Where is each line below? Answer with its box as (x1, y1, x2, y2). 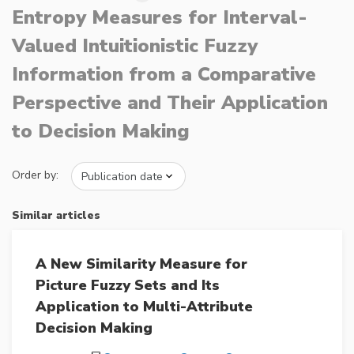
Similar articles (12, 208, 100, 224)
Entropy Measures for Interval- (12, 5, 307, 31)
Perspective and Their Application (12, 90, 328, 116)
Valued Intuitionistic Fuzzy (12, 33, 258, 59)
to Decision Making (12, 119, 190, 145)
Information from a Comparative (12, 62, 316, 88)
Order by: (12, 168, 58, 183)
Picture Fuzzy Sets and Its (36, 276, 220, 296)
